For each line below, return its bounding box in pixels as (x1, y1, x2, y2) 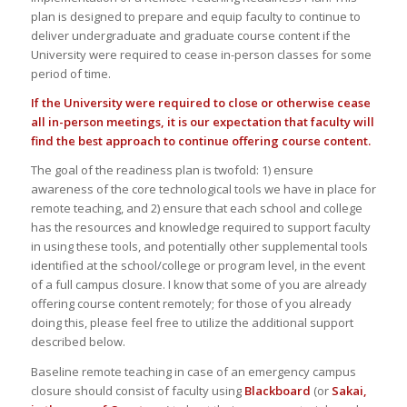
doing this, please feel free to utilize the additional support (30, 314, 353, 332)
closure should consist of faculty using (30, 382, 244, 399)
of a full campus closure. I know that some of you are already (30, 276, 367, 293)
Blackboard (243, 382, 311, 399)
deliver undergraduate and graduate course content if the (30, 27, 351, 45)
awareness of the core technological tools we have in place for (30, 181, 376, 198)
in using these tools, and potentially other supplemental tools (30, 238, 368, 255)
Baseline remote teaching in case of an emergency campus (30, 362, 356, 380)
